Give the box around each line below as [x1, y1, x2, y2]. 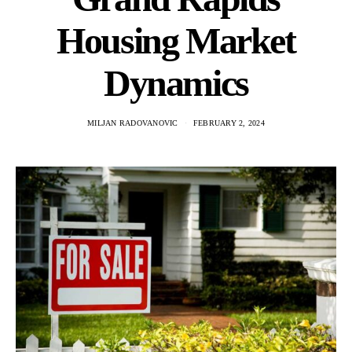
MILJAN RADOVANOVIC [87, 119, 178, 127]
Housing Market [57, 20, 295, 61]
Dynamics [104, 62, 248, 104]
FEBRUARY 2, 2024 [192, 119, 265, 127]
